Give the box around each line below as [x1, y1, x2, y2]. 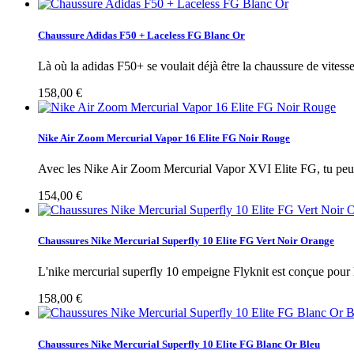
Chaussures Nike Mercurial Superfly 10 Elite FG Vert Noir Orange [38, 235, 334, 247]
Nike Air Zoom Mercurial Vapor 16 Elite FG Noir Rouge [38, 131, 290, 144]
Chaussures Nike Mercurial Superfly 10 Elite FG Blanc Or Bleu [38, 337, 320, 350]
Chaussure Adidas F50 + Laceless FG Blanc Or [38, 28, 245, 41]
